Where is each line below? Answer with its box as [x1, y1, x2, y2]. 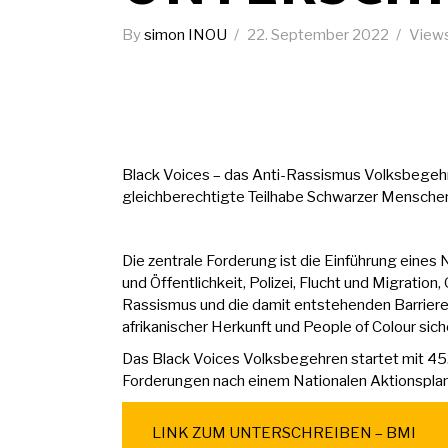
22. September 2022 [247, 26, 392, 44]
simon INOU [144, 26, 230, 44]
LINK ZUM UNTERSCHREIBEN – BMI [152, 424, 416, 442]
